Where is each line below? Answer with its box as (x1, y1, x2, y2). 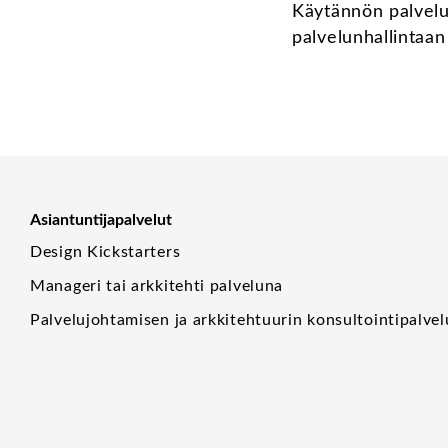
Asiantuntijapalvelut (30, 212, 172, 229)
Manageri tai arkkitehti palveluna (30, 278, 284, 295)
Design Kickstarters (30, 244, 181, 261)
